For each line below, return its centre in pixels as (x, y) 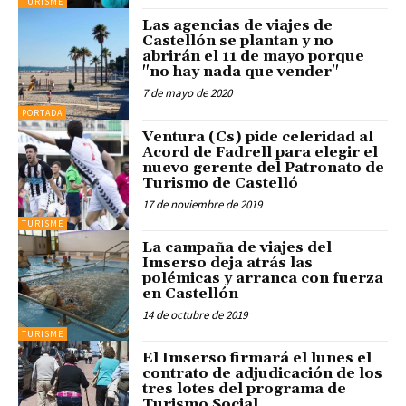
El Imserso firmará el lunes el (257, 358)
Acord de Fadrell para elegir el (261, 152)
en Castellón (191, 294)
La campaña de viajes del (237, 248)
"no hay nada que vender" (241, 72)
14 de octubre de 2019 (195, 315)
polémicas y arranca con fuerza (263, 279)
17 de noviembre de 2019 (203, 204)
